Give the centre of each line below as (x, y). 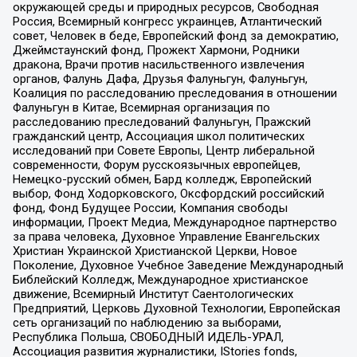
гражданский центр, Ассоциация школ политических (158, 136)
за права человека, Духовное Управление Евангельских (166, 236)
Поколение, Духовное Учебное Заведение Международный (178, 265)
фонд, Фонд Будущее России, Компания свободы (150, 208)
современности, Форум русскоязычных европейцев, (156, 165)
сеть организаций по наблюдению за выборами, (147, 322)
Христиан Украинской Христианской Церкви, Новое (155, 251)
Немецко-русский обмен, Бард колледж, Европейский (162, 179)
